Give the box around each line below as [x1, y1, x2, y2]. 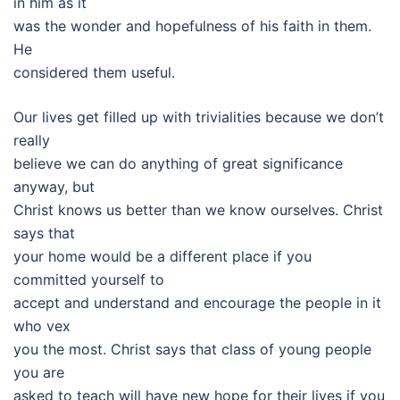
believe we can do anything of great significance [13, 154, 343, 172]
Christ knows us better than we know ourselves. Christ [13, 201, 383, 219]
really [13, 131, 50, 149]
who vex [13, 317, 71, 335]
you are [13, 363, 64, 381]
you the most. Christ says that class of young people [13, 340, 371, 358]
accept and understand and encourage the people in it [13, 294, 381, 312]
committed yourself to [13, 271, 164, 288]
